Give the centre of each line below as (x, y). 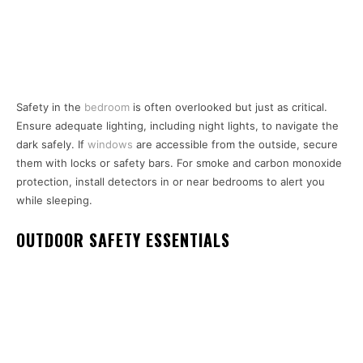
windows (110, 144)
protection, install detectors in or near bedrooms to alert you (171, 181)
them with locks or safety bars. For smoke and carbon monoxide (179, 162)
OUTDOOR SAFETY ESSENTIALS (123, 239)
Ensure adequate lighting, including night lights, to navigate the (177, 125)
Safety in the (50, 107)
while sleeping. (54, 200)
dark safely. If (52, 144)
